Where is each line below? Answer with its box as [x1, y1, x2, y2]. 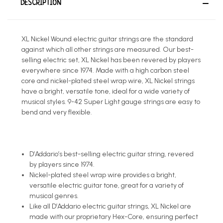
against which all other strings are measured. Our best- [21, 45, 194, 54]
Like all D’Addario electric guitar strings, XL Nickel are [29, 202, 192, 211]
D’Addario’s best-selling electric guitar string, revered [29, 149, 194, 158]
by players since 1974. [29, 160, 95, 169]
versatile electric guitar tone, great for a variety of [29, 181, 184, 190]
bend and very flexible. [21, 108, 92, 116]
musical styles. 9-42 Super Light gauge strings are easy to [21, 97, 200, 106]
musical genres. [29, 191, 79, 200]
